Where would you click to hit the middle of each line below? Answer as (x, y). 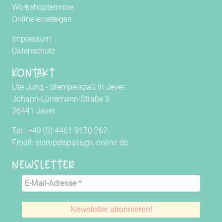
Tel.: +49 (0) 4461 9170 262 (60, 131)
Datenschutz (34, 51)
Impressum (31, 39)
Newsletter (43, 165)
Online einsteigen (42, 19)
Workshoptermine (43, 7)
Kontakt (33, 73)
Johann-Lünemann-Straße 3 (61, 99)
